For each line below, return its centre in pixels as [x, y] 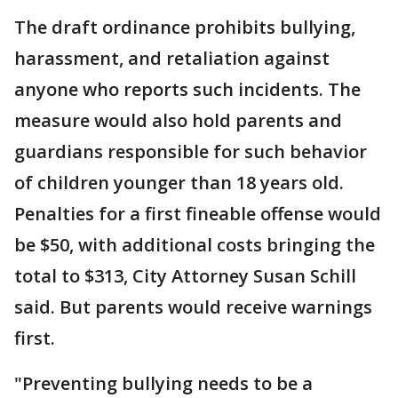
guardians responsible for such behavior [191, 151]
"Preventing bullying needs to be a [163, 383]
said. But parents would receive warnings [193, 307]
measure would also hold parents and [178, 120]
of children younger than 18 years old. [179, 183]
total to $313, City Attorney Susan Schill [185, 276]
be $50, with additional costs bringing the [195, 245]
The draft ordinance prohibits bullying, [185, 27]
